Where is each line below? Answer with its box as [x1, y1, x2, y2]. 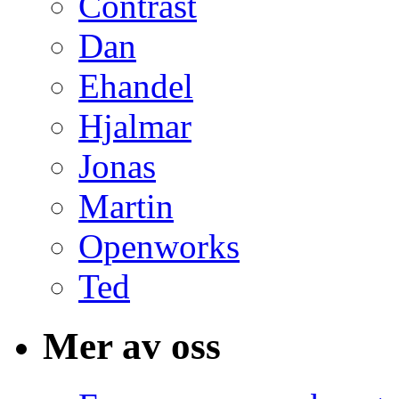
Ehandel [78, 67, 193, 106]
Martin [78, 187, 174, 226]
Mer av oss [43, 325, 221, 368]
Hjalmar [78, 107, 191, 146]
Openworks [78, 227, 240, 266]
